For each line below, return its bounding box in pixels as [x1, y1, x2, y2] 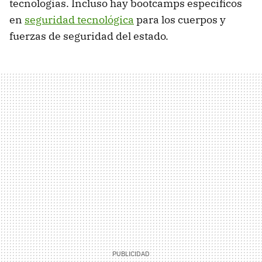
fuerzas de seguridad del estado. [9, 29, 168, 43]
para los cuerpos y [134, 12, 226, 26]
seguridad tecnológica [25, 12, 134, 26]
